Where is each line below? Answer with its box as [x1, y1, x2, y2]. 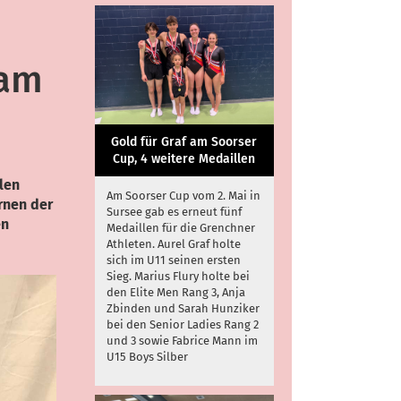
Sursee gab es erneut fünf [107, 205, 242, 219]
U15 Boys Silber [107, 350, 188, 364]
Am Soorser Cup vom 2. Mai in [107, 189, 260, 203]
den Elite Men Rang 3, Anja [107, 286, 245, 300]
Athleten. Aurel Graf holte [107, 237, 241, 252]
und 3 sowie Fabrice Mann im [107, 334, 258, 348]
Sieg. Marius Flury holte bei [107, 269, 250, 284]
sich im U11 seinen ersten [107, 253, 241, 268]
